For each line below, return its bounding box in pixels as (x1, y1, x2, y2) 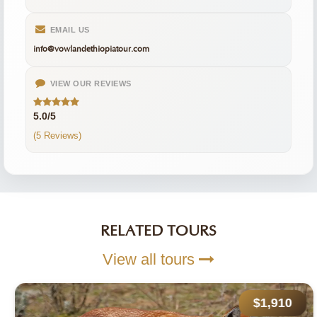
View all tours (103, 250, 199, 268)
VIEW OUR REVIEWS (47, 79, 132, 88)
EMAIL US (47, 25, 90, 34)
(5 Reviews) (33, 130, 81, 141)
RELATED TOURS (100, 223, 217, 240)
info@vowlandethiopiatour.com (33, 45, 149, 54)
